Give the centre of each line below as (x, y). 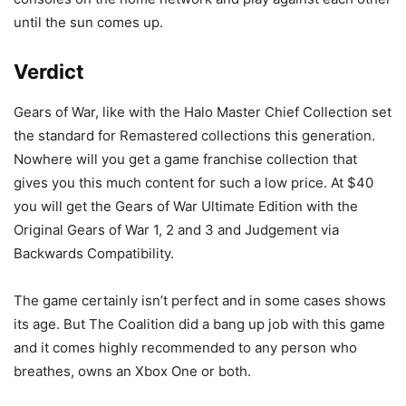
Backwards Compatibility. (94, 254)
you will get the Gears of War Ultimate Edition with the (186, 207)
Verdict (49, 72)
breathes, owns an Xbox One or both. (132, 372)
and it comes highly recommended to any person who (185, 348)
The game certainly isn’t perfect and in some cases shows (200, 301)
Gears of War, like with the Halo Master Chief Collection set (203, 112)
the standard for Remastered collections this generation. (194, 136)
